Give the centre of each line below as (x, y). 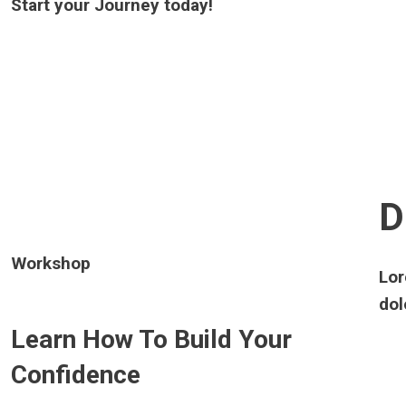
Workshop (51, 264)
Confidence (76, 375)
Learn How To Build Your (151, 340)
